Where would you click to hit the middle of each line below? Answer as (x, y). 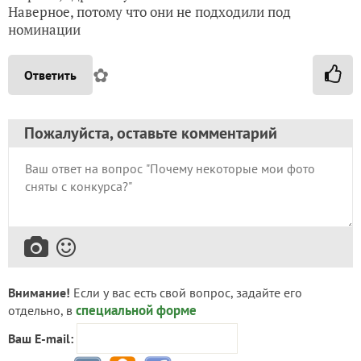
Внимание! (39, 293)
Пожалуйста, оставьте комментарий (151, 133)
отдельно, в (42, 310)
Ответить (50, 75)
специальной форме (136, 310)
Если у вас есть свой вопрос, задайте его (186, 293)
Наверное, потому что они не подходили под (149, 12)
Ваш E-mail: (41, 338)
